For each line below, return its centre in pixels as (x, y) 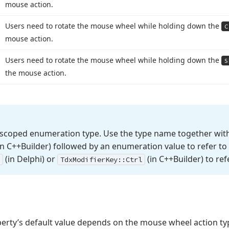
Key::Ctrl (124, 159)
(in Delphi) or (30, 159)
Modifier (89, 159)
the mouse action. (36, 73)
